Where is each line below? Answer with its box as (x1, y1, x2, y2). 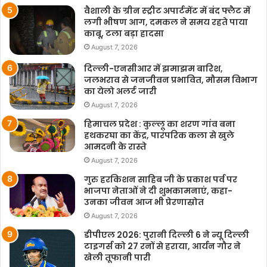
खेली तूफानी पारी (84, 251, 151, 263)
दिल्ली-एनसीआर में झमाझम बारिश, (84, 62, 223, 74)
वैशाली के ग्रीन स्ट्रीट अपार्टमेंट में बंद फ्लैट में (84, 5, 250, 17)
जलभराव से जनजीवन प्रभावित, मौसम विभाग (84, 73, 257, 86)
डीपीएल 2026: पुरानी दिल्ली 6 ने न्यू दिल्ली (84, 228, 249, 241)
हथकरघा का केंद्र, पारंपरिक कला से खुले (84, 129, 234, 141)
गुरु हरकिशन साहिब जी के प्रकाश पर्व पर (84, 173, 237, 185)
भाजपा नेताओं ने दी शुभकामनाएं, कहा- (84, 184, 232, 197)
